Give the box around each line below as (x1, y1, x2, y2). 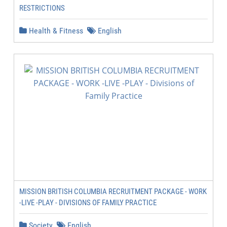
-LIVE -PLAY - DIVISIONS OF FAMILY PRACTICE (19, 198, 157, 207)
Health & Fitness (27, 26, 83, 35)
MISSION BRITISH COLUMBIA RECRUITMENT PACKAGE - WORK (19, 187, 207, 196)
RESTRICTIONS (19, 4, 65, 13)
